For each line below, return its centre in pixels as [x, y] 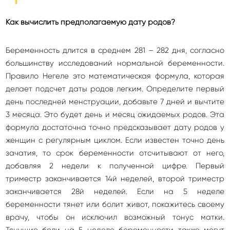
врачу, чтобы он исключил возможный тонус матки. [115, 217]
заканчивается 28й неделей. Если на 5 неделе [115, 191]
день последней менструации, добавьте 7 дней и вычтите [115, 102]
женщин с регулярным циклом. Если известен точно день [115, 140]
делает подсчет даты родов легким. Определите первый [115, 89]
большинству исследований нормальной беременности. [115, 63]
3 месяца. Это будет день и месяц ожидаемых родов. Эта [115, 114]
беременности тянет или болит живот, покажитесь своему [115, 204]
